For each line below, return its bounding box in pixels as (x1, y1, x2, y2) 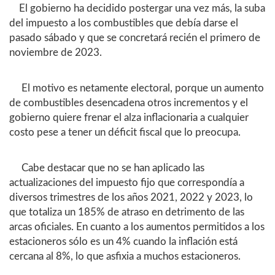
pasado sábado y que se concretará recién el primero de (9, 33, 260, 43)
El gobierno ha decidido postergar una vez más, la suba (9, 3, 265, 14)
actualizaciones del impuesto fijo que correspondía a (9, 177, 244, 188)
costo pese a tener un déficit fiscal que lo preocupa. (9, 127, 241, 137)
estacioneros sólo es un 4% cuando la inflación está (9, 236, 238, 247)
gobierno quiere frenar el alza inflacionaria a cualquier (9, 112, 249, 123)
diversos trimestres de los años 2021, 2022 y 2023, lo (9, 192, 253, 203)
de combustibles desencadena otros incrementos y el (9, 98, 248, 108)
